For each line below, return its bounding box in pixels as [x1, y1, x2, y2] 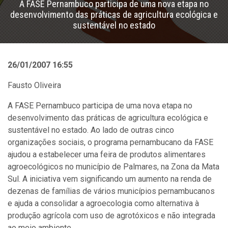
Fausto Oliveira [8, 80, 61, 90]
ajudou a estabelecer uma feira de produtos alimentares [8, 150, 206, 159]
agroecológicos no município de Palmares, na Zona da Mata [8, 162, 219, 172]
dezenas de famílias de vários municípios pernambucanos [8, 186, 215, 196]
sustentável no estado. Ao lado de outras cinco [8, 125, 174, 135]
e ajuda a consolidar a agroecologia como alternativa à [8, 198, 199, 208]
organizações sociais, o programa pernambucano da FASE [8, 137, 213, 147]
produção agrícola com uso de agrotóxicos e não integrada [8, 211, 215, 220]
